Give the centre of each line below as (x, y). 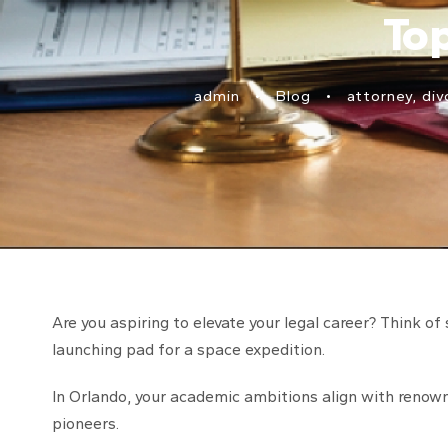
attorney (379, 96)
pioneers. (85, 423)
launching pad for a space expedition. (188, 349)
